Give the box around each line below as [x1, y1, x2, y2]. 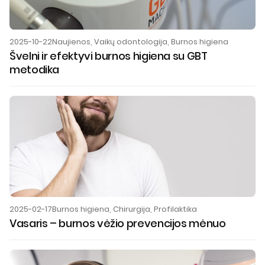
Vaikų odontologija [94, 35, 167, 47]
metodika [9, 62, 60, 77]
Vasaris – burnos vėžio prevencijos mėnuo [9, 216, 226, 231]
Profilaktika [154, 203, 197, 215]
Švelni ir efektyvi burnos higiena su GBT [9, 48, 208, 63]
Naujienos [52, 35, 91, 47]
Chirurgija [113, 203, 150, 215]
